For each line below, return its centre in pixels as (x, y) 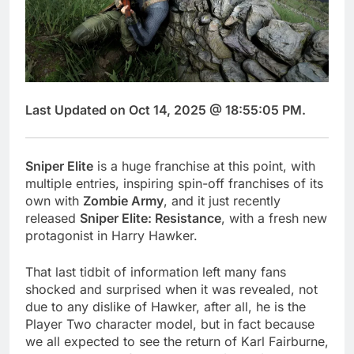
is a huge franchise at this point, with (204, 166)
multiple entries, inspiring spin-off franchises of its (174, 184)
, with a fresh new (274, 218)
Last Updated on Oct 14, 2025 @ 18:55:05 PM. (166, 110)
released (53, 218)
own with (54, 201)
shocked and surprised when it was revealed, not (171, 290)
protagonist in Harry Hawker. (111, 236)
